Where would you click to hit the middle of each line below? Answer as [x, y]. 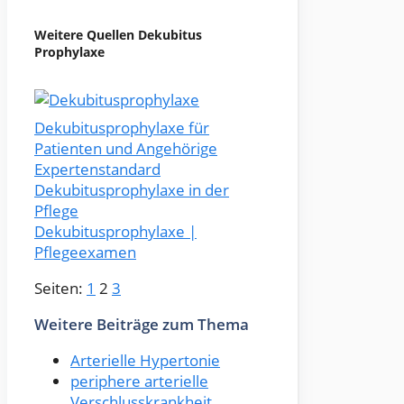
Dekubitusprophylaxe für [122, 128]
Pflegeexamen [85, 252]
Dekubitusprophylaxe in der [132, 190]
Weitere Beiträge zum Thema [142, 325]
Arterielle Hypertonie [145, 361]
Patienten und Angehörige [126, 149]
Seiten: [60, 289]
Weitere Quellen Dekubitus [118, 34]
